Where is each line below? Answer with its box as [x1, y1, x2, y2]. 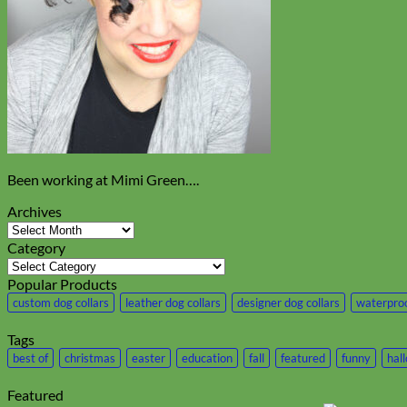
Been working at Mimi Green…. [7, 170, 199, 188]
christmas [65, 350, 115, 365]
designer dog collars [237, 294, 340, 310]
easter [132, 350, 165, 365]
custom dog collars [13, 294, 109, 310]
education [182, 350, 233, 365]
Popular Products [7, 274, 117, 293]
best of [13, 350, 48, 365]
